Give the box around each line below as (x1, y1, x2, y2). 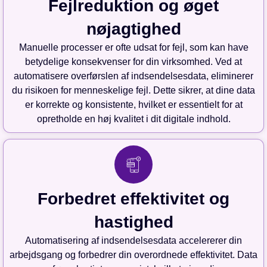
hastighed (94, 213, 173, 232)
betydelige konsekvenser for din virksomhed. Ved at (25, 57, 242, 67)
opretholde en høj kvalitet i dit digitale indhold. (36, 114, 231, 125)
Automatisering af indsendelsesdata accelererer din (25, 235, 242, 246)
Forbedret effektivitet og (38, 190, 229, 209)
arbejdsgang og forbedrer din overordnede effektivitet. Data (10, 250, 257, 260)
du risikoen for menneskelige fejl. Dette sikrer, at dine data (12, 85, 255, 96)
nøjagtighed (86, 20, 181, 39)
